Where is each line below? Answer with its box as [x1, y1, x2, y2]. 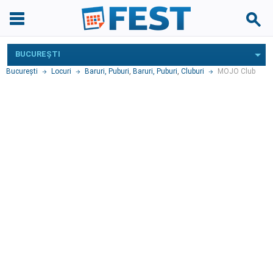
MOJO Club [218, 67, 255, 76]
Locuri [51, 67, 71, 76]
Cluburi [181, 67, 204, 76]
